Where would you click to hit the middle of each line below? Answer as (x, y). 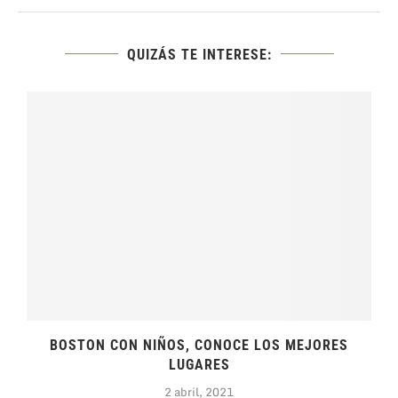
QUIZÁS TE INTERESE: (199, 54)
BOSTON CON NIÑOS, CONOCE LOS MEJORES (199, 346)
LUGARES (199, 365)
